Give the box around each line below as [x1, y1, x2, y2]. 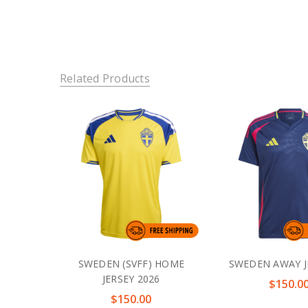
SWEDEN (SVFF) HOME [78, 257, 185, 271]
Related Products [59, 71, 150, 87]
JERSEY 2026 [102, 272, 160, 286]
